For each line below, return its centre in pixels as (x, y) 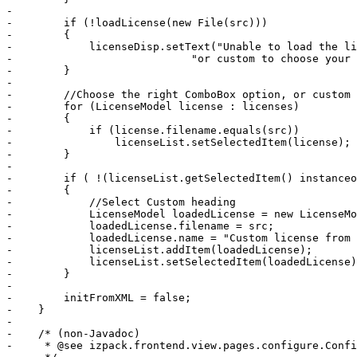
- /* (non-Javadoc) (73, 334)
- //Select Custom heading (121, 202)
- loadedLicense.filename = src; (140, 226)
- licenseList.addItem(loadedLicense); (159, 250)
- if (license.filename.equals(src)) (153, 131)
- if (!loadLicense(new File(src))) (137, 23)
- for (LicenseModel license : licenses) (153, 107)
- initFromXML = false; (99, 298)
